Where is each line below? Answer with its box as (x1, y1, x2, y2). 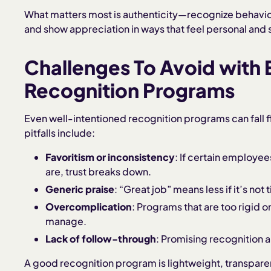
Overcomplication (45, 200, 132, 213)
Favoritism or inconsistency (45, 151, 175, 164)
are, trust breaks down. (45, 165, 152, 178)
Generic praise (45, 183, 115, 196)
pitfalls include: (24, 126, 95, 140)
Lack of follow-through (45, 232, 157, 245)
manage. (45, 214, 87, 227)
